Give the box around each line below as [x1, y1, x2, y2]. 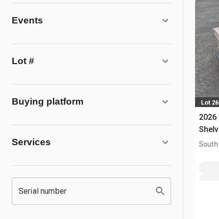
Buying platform [12, 96, 84, 107]
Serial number [19, 186, 66, 196]
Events [12, 15, 43, 25]
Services [12, 137, 51, 147]
